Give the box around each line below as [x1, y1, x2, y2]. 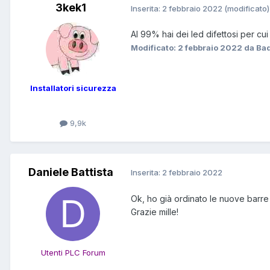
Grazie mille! [131, 206, 178, 217]
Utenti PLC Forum [40, 247, 105, 257]
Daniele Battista [28, 165, 113, 178]
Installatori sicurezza [30, 83, 116, 93]
